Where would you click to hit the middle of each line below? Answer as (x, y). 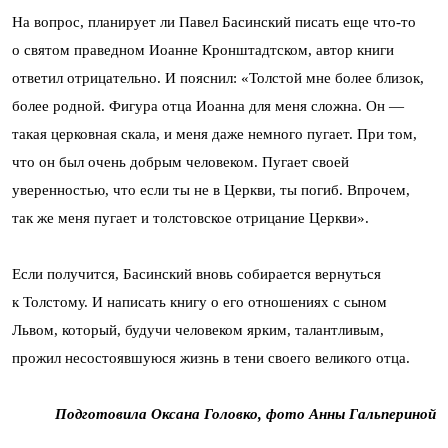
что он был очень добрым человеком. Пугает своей (180, 162)
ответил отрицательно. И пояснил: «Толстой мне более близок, (218, 78)
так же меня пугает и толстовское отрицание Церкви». (190, 218)
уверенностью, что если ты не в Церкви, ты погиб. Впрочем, (211, 190)
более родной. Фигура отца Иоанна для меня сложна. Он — (208, 106)
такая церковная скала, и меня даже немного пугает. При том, (214, 134)
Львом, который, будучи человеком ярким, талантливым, (198, 330)
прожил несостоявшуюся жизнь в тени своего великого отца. (211, 358)
